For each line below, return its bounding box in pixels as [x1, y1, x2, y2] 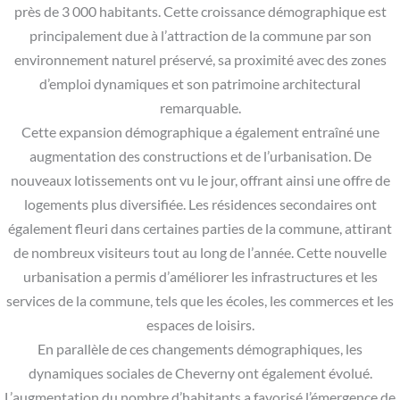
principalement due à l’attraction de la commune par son [29, 28, 371, 45]
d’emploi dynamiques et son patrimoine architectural [39, 76, 361, 93]
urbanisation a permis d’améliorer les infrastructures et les [22, 269, 378, 286]
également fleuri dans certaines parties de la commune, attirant [8, 221, 392, 237]
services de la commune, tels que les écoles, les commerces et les [6, 293, 394, 310]
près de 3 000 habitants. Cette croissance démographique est [13, 4, 387, 21]
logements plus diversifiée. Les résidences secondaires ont [23, 196, 377, 213]
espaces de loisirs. [146, 317, 254, 334]
